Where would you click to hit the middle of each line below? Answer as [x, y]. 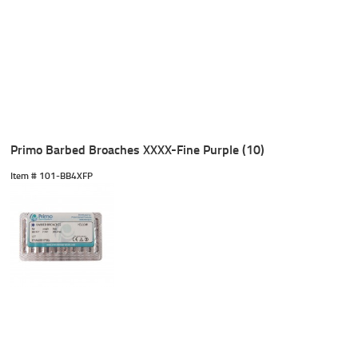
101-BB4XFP [65, 176]
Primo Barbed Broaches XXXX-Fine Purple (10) [138, 149]
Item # [24, 176]
